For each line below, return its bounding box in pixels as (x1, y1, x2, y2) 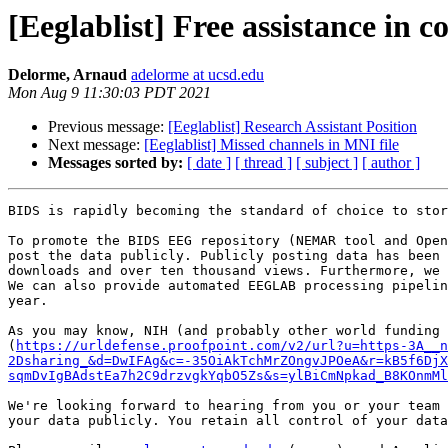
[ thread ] (235, 154, 292, 172)
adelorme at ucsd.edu (131, 66, 264, 84)
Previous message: (48, 118, 168, 136)
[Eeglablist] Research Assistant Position (168, 118, 417, 136)
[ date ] (187, 154, 231, 172)
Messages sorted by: (48, 154, 183, 172)
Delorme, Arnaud (8, 66, 127, 84)
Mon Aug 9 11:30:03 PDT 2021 (8, 84, 211, 102)
